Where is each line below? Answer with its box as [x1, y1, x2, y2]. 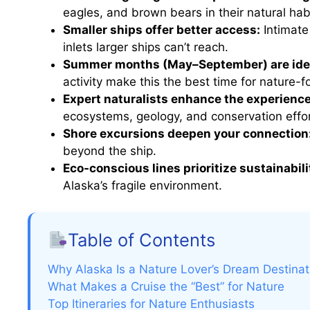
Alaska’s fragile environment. [63, 179, 222, 193]
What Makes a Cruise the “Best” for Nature [48, 279, 284, 293]
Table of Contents [68, 228, 216, 250]
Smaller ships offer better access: [63, 23, 260, 37]
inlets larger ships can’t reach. [63, 40, 228, 55]
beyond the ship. [63, 144, 156, 158]
